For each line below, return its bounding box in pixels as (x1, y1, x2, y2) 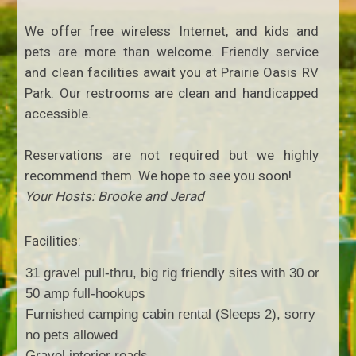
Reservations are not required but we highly (25, 146, 319, 163)
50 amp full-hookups (25, 285, 146, 301)
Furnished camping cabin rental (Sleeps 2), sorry (25, 306, 316, 322)
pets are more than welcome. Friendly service (25, 43, 319, 60)
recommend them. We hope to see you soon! (25, 167, 292, 184)
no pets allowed (25, 327, 118, 342)
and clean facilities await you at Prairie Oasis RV (25, 64, 319, 80)
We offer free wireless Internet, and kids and (25, 22, 319, 39)
